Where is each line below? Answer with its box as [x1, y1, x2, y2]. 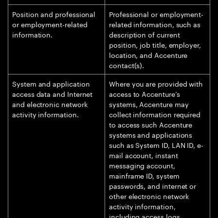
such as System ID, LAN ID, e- [109, 139, 203, 150]
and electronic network [12, 98, 88, 109]
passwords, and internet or [109, 180, 197, 191]
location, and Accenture [109, 49, 188, 60]
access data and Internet [12, 88, 93, 99]
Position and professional [12, 8, 96, 19]
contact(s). [109, 59, 145, 70]
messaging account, [109, 160, 175, 170]
